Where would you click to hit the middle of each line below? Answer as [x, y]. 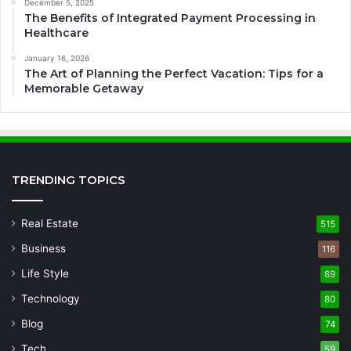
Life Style [45, 273]
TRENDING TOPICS [69, 179]
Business [43, 248]
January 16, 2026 [57, 58]
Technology [51, 298]
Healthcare [56, 33]
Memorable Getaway [84, 88]
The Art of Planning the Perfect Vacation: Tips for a [174, 73]
